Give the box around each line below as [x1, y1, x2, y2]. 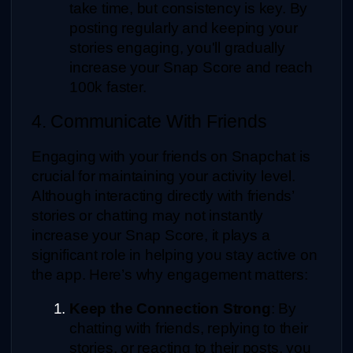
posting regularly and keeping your [69, 20, 298, 37]
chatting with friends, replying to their [69, 320, 308, 337]
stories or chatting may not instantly [32, 207, 264, 225]
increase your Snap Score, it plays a [32, 227, 270, 244]
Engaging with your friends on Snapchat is [32, 148, 310, 165]
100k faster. [69, 79, 147, 96]
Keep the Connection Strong [69, 300, 271, 318]
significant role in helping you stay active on [32, 247, 318, 264]
